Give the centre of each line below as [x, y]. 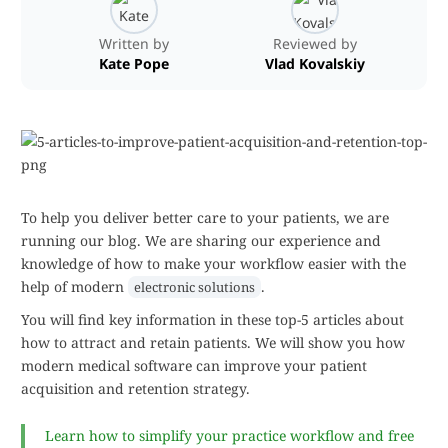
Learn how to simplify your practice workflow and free [229, 435]
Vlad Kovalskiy [314, 63]
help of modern [74, 286]
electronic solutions [194, 287]
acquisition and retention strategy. [135, 388]
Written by [133, 43]
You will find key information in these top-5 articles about [212, 319]
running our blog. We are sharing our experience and [201, 240]
